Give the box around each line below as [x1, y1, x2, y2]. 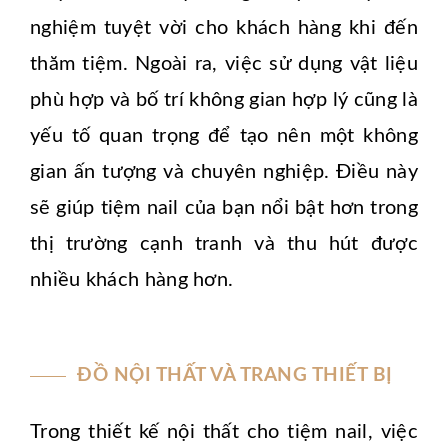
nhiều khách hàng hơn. [30, 270, 234, 291]
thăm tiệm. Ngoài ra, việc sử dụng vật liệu [30, 54, 418, 75]
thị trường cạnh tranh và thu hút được [30, 234, 418, 255]
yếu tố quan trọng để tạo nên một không [30, 126, 418, 147]
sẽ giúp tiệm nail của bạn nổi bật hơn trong [30, 198, 418, 219]
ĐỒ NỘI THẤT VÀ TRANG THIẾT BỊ [77, 366, 393, 386]
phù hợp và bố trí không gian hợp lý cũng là [30, 90, 418, 111]
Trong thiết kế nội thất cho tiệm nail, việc [30, 422, 418, 443]
